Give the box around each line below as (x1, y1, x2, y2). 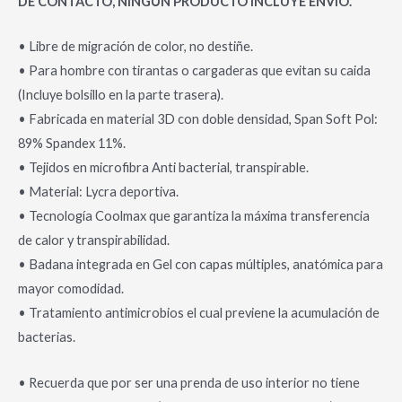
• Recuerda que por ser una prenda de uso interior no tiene (18, 374, 360, 390)
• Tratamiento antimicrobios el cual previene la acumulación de (18, 305, 380, 321)
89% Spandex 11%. (18, 135, 126, 152)
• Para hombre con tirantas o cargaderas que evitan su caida (18, 63, 371, 79)
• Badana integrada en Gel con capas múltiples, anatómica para (18, 257, 383, 273)
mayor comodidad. (18, 281, 124, 297)
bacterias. (18, 329, 75, 345)
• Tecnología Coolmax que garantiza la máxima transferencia (18, 208, 370, 224)
